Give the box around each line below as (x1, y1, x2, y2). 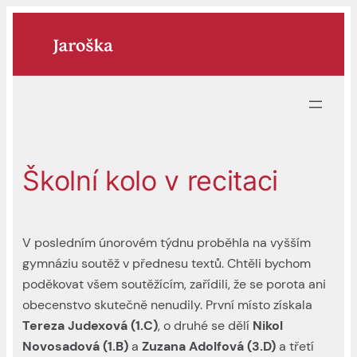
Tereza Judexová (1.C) (22, 316, 159, 334)
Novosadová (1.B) (22, 337, 129, 355)
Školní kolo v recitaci (22, 163, 278, 197)
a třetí (276, 337, 315, 355)
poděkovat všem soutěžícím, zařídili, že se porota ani (22, 275, 327, 292)
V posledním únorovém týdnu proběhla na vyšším (22, 233, 312, 251)
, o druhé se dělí (158, 316, 253, 334)
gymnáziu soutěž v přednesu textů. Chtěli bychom (22, 254, 312, 272)
